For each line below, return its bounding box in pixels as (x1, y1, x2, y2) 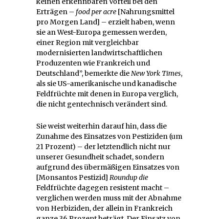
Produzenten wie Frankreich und (36, 58, 150, 67)
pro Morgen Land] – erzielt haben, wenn (36, 17, 175, 26)
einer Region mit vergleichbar (36, 38, 139, 47)
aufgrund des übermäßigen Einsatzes (36, 162, 165, 172)
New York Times (131, 68, 181, 78)
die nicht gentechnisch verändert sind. (36, 99, 167, 109)
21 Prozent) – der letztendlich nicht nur (36, 142, 171, 151)
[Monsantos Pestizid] (36, 173, 109, 182)
